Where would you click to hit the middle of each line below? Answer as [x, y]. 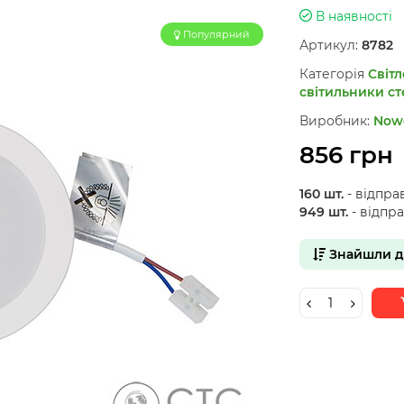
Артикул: [328, 45]
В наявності [352, 16]
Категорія [331, 74]
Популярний [216, 34]
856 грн [346, 155]
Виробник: [334, 121]
